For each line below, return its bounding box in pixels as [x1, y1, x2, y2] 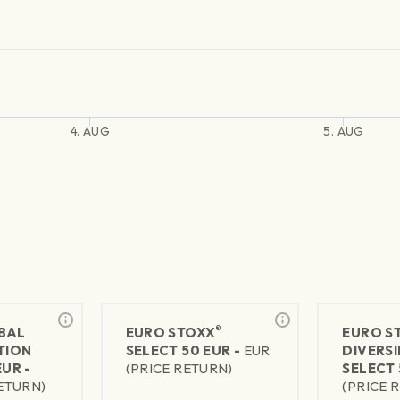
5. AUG [323, 123, 364, 140]
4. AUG [70, 123, 110, 140]
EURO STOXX [125, 324, 216, 342]
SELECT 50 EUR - [125, 342, 244, 360]
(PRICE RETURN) [125, 360, 233, 378]
